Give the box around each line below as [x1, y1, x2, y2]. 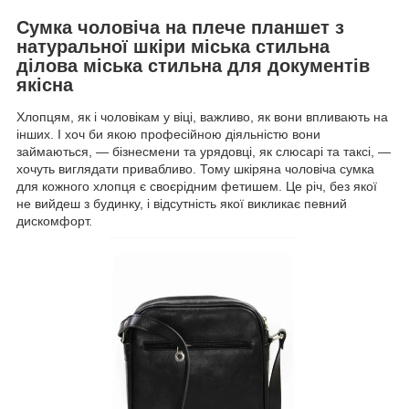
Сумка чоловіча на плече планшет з [16, 16, 344, 37]
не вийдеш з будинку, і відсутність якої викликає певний [16, 196, 347, 212]
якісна [16, 74, 73, 95]
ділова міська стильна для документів [16, 55, 370, 76]
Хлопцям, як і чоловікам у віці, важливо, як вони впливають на [16, 110, 388, 125]
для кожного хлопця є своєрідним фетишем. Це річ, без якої [16, 179, 377, 194]
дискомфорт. [16, 214, 92, 229]
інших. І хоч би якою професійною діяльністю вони [16, 127, 320, 142]
